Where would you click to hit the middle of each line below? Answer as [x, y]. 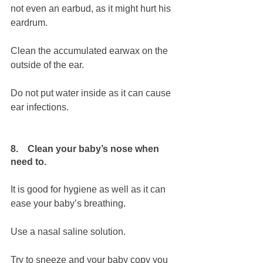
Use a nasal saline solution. [68, 232]
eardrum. [29, 23]
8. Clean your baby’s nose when [86, 149]
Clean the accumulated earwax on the [90, 51]
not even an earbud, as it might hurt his [92, 9]
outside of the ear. [48, 65]
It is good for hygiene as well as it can [89, 190]
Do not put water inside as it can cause [92, 93]
